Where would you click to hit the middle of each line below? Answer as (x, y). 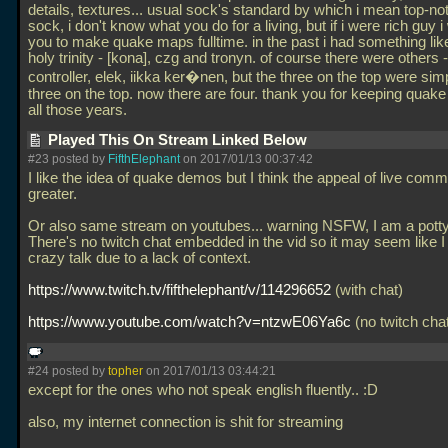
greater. (52, 194)
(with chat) (367, 290)
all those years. (79, 110)
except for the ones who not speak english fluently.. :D (203, 390)
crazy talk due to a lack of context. (139, 258)
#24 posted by (68, 371)
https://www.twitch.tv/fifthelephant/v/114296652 (179, 290)
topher (125, 371)
